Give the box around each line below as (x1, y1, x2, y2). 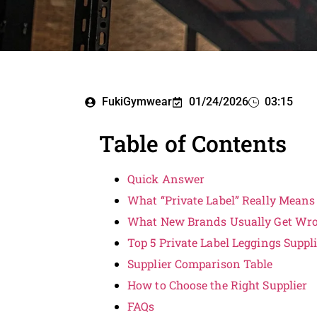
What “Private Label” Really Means (127, 192, 316, 207)
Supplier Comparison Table (127, 256, 273, 271)
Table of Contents (99, 128, 287, 158)
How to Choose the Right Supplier (127, 277, 308, 292)
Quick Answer (127, 171, 205, 186)
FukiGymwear (101, 95, 172, 108)
